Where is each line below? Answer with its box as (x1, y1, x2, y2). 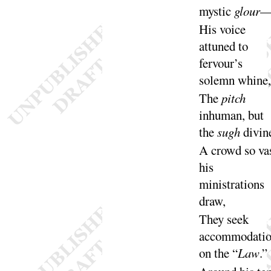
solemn (198, 71, 238, 89)
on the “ (198, 244, 238, 262)
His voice (198, 21, 246, 38)
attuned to (198, 38, 248, 55)
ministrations (198, 175, 264, 193)
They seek (198, 211, 249, 228)
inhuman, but (198, 106, 264, 124)
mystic (198, 2, 234, 20)
